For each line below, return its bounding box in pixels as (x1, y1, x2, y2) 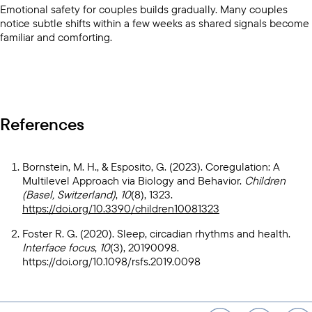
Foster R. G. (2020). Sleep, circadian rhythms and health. (22, 226, 290, 240)
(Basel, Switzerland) (22, 187, 116, 201)
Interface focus (22, 240, 95, 254)
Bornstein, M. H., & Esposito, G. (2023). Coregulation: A (22, 159, 280, 173)
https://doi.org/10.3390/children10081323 (22, 201, 219, 215)
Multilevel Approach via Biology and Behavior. (22, 173, 244, 187)
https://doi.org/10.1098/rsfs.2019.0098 (22, 253, 201, 268)
